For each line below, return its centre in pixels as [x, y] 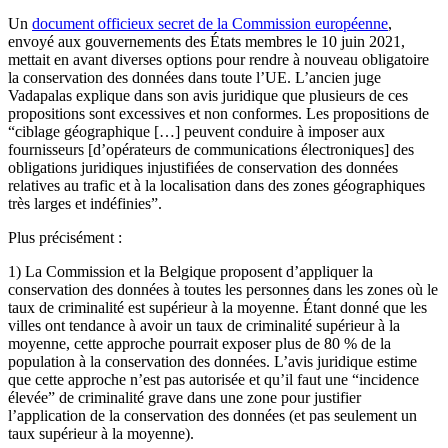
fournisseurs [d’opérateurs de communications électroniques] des [211, 149]
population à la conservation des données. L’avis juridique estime [212, 361]
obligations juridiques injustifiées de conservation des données [203, 167]
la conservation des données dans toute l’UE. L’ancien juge [194, 77]
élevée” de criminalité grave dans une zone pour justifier [184, 397]
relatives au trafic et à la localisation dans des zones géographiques [216, 185]
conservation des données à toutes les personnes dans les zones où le [223, 289]
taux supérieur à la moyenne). [101, 433]
